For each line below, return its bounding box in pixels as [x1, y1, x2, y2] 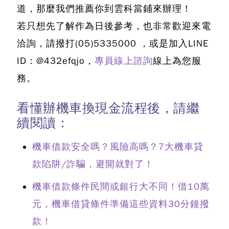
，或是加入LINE [140, 38, 209, 50]
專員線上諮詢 [95, 55, 153, 67]
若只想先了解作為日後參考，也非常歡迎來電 [17, 20, 211, 32]
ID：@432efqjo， [17, 55, 95, 67]
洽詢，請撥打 [17, 38, 75, 50]
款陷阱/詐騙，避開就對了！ [32, 158, 154, 170]
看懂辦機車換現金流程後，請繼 [17, 100, 199, 117]
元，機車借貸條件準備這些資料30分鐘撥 [32, 198, 210, 210]
